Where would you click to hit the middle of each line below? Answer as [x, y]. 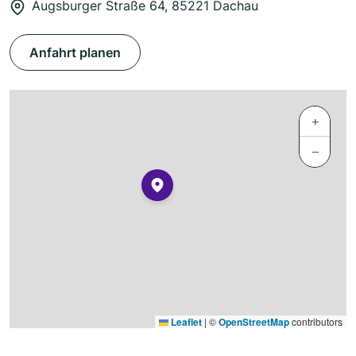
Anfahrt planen [75, 53]
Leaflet [185, 322]
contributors [316, 322]
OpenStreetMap [254, 322]
